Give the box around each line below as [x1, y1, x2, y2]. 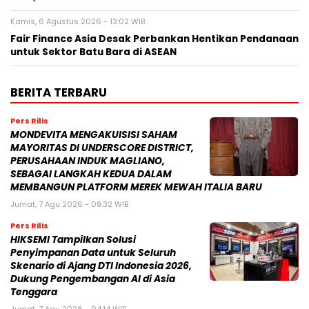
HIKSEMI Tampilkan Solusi [10, 233, 136, 247]
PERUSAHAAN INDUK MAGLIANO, [10, 154, 165, 168]
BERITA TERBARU [10, 84, 107, 101]
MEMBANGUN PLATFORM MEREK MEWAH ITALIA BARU [10, 181, 262, 195]
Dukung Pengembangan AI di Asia [10, 272, 175, 286]
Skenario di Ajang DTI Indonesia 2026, [10, 259, 192, 273]
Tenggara [10, 286, 57, 299]
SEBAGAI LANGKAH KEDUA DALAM [10, 168, 172, 181]
